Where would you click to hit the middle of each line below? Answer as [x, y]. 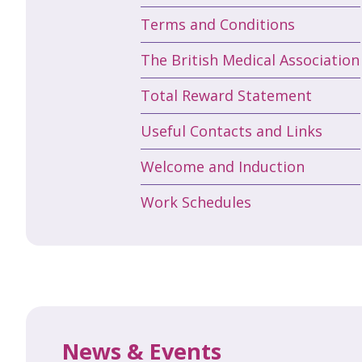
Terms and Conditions [218, 24]
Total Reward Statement [226, 95]
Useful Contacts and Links [232, 130]
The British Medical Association [250, 59]
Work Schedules [196, 202]
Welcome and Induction [223, 166]
